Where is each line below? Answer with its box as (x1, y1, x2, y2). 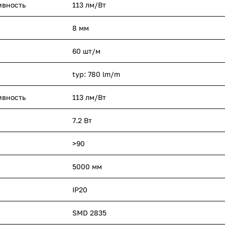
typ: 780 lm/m (72, 70, 120, 79)
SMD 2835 (72, 208, 106, 217)
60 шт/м (72, 47, 100, 56)
